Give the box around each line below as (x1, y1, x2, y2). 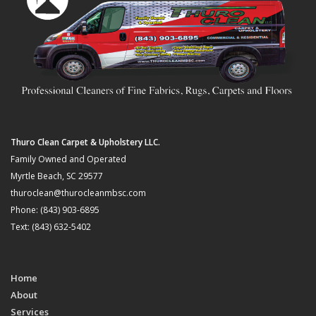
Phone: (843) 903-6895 (11, 204, 99, 217)
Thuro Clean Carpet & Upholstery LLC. (11, 136, 160, 149)
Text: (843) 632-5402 (11, 221, 91, 233)
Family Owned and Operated (11, 153, 126, 166)
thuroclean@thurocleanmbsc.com (11, 187, 146, 200)
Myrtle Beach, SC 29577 (11, 170, 103, 183)
